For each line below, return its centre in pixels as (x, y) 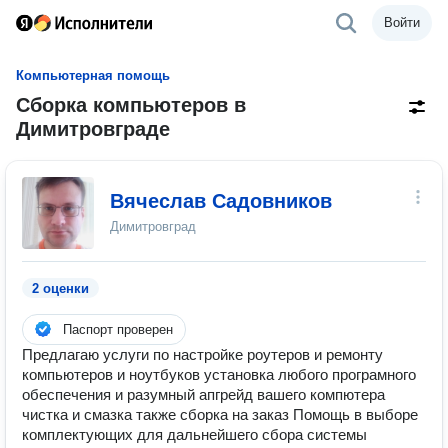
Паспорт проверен (118, 329)
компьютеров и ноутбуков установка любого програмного (219, 374)
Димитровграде (93, 129)
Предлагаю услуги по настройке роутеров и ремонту (202, 354)
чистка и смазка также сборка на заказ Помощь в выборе (220, 414)
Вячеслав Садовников (221, 201)
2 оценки (60, 288)
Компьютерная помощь (93, 75)
